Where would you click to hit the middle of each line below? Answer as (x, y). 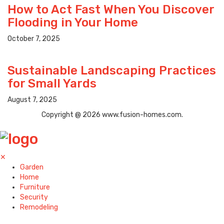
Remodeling (39, 207)
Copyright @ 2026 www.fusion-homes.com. (112, 115)
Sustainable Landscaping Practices (112, 71)
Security (34, 197)
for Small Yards (52, 84)
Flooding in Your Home (73, 23)
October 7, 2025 (34, 39)
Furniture (35, 187)
